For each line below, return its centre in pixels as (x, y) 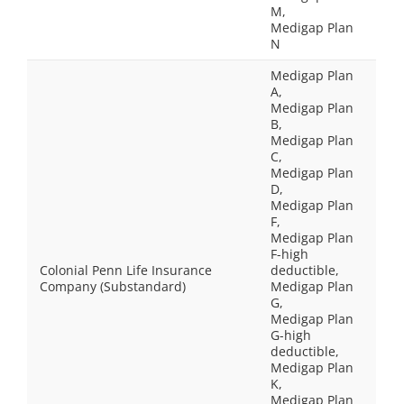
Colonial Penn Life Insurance (126, 270)
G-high (291, 335)
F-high (289, 254)
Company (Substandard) (113, 286)
